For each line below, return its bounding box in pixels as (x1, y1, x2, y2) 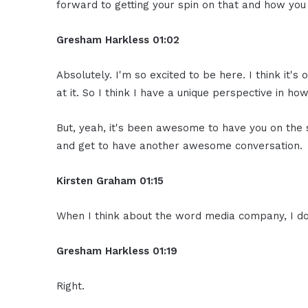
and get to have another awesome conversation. (56, 140, 303, 153)
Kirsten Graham (56, 175, 137, 188)
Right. (56, 280, 85, 293)
